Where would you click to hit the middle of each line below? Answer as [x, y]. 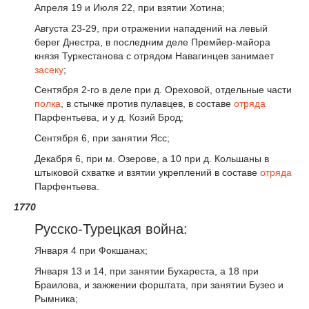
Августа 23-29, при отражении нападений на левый [151, 28]
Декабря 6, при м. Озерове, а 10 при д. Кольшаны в [152, 159]
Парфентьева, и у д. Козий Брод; [109, 118]
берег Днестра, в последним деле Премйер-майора [152, 42]
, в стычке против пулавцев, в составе [147, 104]
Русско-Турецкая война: [111, 229]
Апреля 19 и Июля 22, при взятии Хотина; [130, 7]
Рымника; [56, 299]
